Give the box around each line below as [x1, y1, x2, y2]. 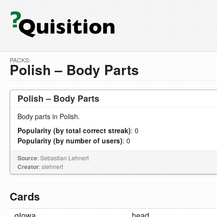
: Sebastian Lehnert [37, 154, 89, 162]
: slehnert [39, 162, 63, 170]
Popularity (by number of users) [17, 136, 123, 145]
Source [17, 154, 37, 162]
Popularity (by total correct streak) [17, 125, 131, 135]
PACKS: [10, 56, 31, 64]
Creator [17, 162, 39, 171]
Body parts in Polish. [17, 111, 80, 121]
